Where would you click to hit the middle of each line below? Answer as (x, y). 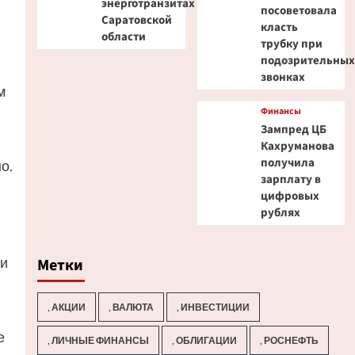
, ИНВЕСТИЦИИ (214, 307)
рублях (281, 213)
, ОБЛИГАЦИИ (205, 340)
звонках (283, 77)
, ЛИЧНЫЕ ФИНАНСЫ (99, 340)
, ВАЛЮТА (132, 307)
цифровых (290, 196)
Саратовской (136, 20)
